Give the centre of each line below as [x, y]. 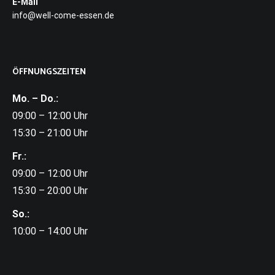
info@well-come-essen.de [63, 15]
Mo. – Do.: [35, 98]
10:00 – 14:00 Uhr [50, 231]
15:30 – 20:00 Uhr [50, 190]
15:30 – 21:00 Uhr [50, 133]
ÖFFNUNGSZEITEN [49, 72]
